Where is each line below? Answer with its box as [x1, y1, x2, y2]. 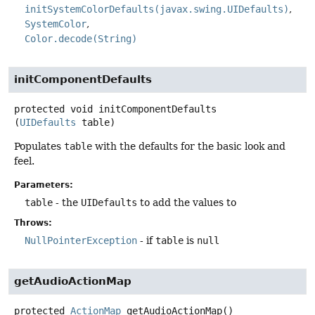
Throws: [14, 217, 52, 228]
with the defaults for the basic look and [92, 141, 285, 153]
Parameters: [14, 179, 73, 190]
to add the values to [137, 196, 236, 208]
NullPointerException [25, 234, 137, 246]
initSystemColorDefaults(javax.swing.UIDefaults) [25, 4, 289, 15]
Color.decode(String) [25, 33, 137, 45]
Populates [14, 141, 64, 153]
